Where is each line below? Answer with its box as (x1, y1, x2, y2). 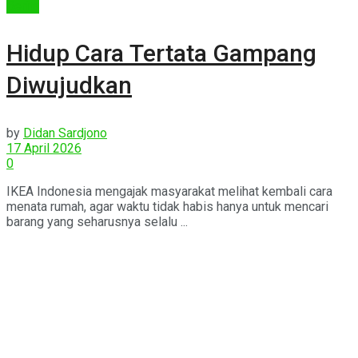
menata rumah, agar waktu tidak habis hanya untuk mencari (6, 198, 328, 214)
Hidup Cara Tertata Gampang (6, 38, 316, 67)
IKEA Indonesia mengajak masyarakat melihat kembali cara (6, 183, 332, 199)
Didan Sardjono (23, 125, 107, 141)
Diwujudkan (6, 70, 132, 99)
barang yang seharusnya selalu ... (6, 213, 188, 229)
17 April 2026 (6, 140, 82, 156)
